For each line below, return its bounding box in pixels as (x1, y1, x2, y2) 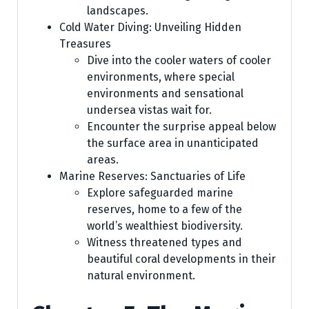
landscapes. (87, 3, 148, 17)
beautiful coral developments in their (87, 252, 276, 266)
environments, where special (87, 70, 235, 83)
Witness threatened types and (87, 235, 242, 249)
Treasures (59, 37, 111, 50)
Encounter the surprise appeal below (87, 119, 276, 133)
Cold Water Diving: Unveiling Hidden (59, 20, 241, 34)
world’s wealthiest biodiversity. (87, 219, 243, 232)
